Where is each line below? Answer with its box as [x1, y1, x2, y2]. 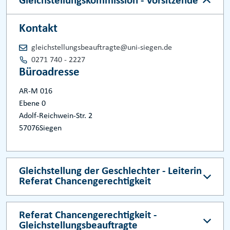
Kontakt [19, 23, 57, 35]
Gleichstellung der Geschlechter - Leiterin [19, 166, 202, 177]
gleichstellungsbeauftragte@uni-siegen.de [31, 44, 172, 52]
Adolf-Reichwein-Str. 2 [19, 112, 92, 121]
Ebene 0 [19, 100, 46, 108]
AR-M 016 [19, 87, 52, 96]
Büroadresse [19, 67, 80, 79]
